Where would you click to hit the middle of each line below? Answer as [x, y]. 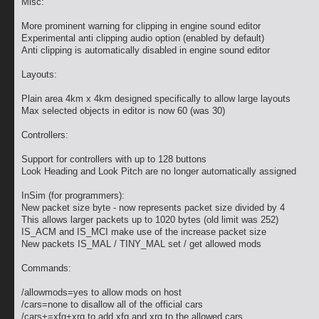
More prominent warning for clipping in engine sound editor [141, 26]
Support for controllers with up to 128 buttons [114, 159]
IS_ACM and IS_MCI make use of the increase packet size [144, 232]
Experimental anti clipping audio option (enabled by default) [143, 38]
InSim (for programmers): [73, 195]
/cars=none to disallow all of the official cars [112, 304]
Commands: [46, 268]
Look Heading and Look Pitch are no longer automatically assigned [159, 171]
